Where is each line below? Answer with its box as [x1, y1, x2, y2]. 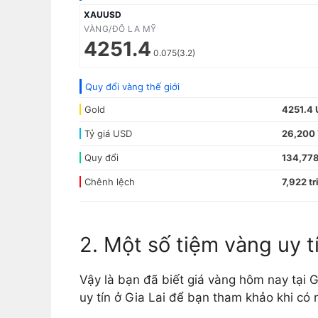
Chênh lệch [84, 176, 135, 188]
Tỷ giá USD [84, 128, 132, 140]
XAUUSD [84, 9, 121, 21]
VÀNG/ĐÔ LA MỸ [84, 23, 157, 35]
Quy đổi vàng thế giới [85, 81, 180, 93]
